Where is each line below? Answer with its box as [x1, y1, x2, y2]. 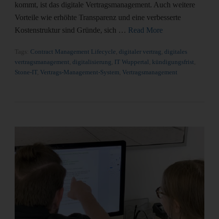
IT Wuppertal [114, 58, 149, 66]
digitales [164, 48, 187, 55]
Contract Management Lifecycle [30, 48, 116, 55]
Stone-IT [15, 68, 37, 76]
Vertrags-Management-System [40, 68, 119, 76]
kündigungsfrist [152, 58, 194, 66]
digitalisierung [72, 58, 111, 66]
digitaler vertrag [119, 48, 161, 55]
